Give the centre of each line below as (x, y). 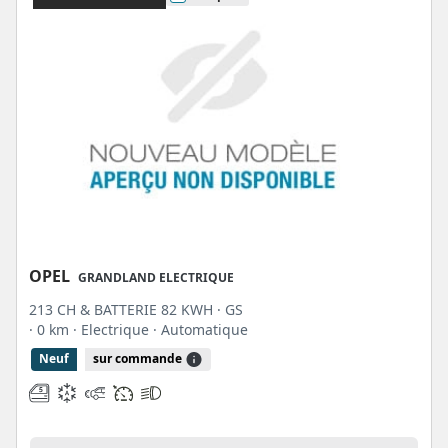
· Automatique (200, 329)
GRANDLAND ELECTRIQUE (156, 277)
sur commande (139, 358)
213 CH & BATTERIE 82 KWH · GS (136, 309)
